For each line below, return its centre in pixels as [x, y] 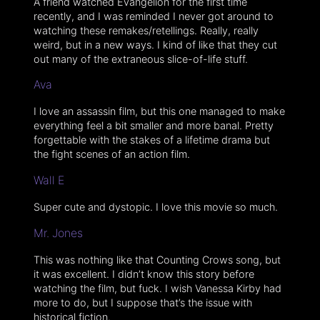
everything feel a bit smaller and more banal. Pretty [153, 126]
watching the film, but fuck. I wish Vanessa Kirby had [157, 288]
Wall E [49, 181]
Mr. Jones [58, 233]
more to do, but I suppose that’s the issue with [142, 302]
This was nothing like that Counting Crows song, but [157, 259]
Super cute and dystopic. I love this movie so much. [155, 206]
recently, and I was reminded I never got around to [153, 16]
